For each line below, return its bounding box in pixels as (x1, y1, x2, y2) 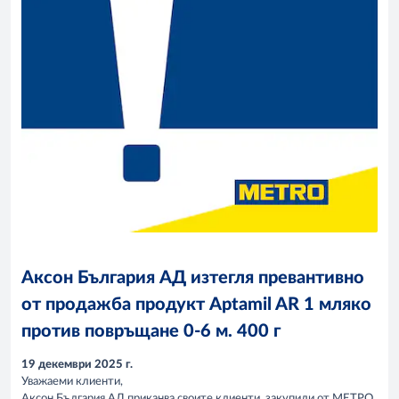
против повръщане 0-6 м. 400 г (21, 322, 281, 340)
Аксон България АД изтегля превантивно (21, 269, 364, 287)
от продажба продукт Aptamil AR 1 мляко (21, 296, 371, 313)
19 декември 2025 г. (21, 359, 133, 371)
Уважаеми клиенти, (21, 376, 123, 388)
